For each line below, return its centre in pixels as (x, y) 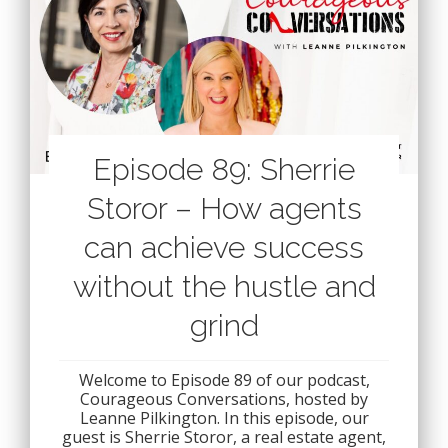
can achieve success (224, 248)
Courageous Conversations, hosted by (224, 399)
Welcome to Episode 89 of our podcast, (224, 380)
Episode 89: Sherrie (224, 170)
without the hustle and (224, 287)
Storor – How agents (224, 209)
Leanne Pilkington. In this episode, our (224, 418)
